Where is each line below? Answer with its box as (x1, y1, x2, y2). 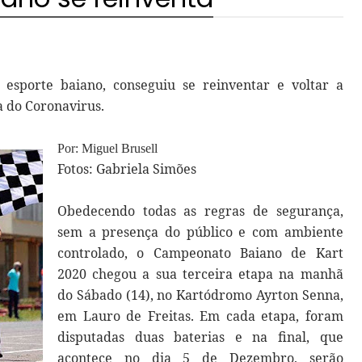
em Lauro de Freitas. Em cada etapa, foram (57, 307, 343, 325)
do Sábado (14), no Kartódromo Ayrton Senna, (57, 286, 343, 304)
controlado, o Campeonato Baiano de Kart (57, 244, 343, 262)
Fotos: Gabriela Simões (57, 160, 196, 178)
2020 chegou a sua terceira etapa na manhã (57, 265, 343, 283)
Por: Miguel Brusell (57, 141, 158, 155)
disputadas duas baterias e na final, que (57, 328, 343, 346)
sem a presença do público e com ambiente (57, 223, 343, 241)
